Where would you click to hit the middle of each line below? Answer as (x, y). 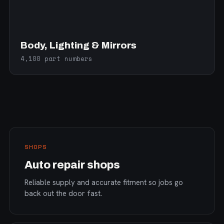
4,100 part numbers (56, 59)
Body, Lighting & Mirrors (78, 45)
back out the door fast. (63, 193)
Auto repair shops (72, 165)
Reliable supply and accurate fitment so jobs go (104, 182)
